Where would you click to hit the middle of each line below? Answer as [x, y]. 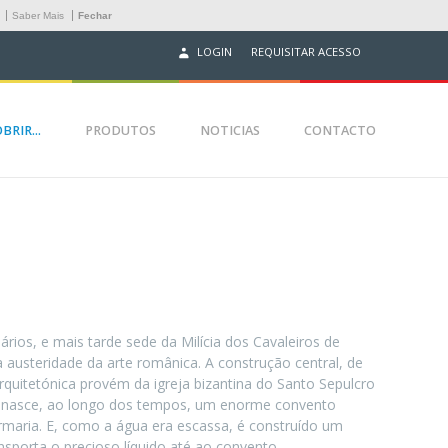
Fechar [95, 15]
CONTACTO [340, 131]
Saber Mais [38, 15]
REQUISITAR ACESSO [306, 51]
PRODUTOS [120, 131]
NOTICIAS [230, 131]
